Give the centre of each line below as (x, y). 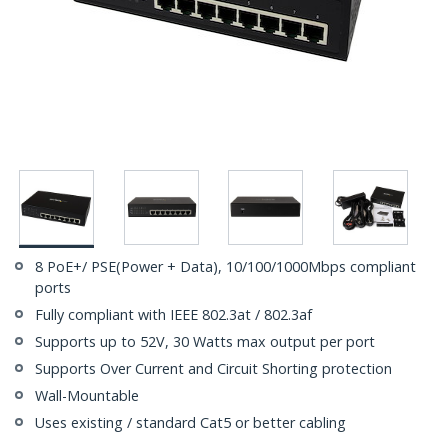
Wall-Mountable (87, 396)
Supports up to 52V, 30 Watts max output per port (205, 342)
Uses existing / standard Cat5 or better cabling (190, 423)
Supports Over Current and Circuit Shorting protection (213, 369)
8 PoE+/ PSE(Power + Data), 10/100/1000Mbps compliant (225, 267)
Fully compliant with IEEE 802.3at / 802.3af (173, 315)
